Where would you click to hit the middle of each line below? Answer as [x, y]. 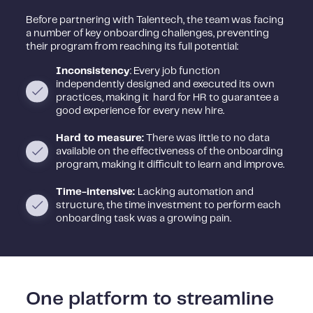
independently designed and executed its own [165, 84]
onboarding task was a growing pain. [143, 218]
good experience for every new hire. [140, 111]
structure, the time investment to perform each [168, 205]
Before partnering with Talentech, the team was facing [155, 20]
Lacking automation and [195, 192]
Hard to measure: [100, 138]
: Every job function [175, 71]
